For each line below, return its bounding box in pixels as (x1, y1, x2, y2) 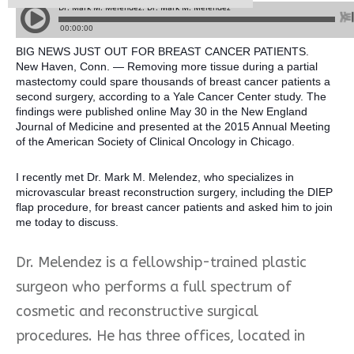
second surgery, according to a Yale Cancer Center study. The (16, 89, 326, 103)
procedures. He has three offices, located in (16, 326, 305, 345)
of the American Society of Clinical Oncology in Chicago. (16, 134, 295, 148)
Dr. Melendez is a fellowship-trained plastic (16, 253, 307, 271)
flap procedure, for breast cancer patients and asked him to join (16, 200, 333, 213)
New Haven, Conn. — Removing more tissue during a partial (16, 59, 318, 73)
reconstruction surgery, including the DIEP (123, 185, 333, 198)
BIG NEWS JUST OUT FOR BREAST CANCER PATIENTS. (16, 44, 312, 58)
